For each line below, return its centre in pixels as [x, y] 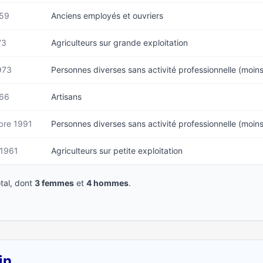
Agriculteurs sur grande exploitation [119, 43]
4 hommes [107, 183]
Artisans [66, 97]
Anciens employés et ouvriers [107, 16]
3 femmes [54, 183]
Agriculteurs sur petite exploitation [117, 151]
